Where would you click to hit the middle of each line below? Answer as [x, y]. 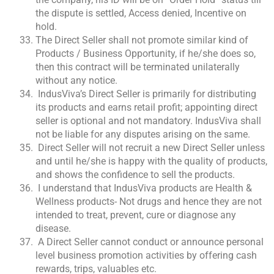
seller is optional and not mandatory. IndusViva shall [148, 121]
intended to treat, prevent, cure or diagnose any [136, 215]
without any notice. [76, 81]
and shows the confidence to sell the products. [135, 175]
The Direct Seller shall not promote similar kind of [142, 40]
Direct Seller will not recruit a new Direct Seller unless [150, 148]
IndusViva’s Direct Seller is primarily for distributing [146, 94]
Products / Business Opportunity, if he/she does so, [146, 54]
